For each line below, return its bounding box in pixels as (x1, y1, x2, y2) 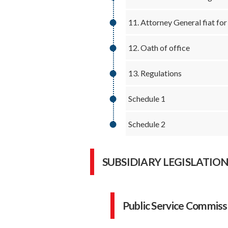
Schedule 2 (128, 119, 165, 129)
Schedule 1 (128, 94, 165, 103)
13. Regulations (128, 68, 182, 78)
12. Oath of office (128, 43, 190, 52)
